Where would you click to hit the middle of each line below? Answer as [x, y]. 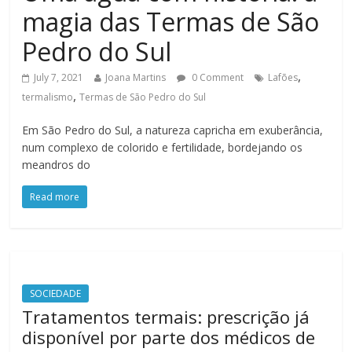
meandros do [57, 165]
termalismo [48, 97]
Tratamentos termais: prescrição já [166, 317]
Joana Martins [136, 78]
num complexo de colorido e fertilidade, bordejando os [163, 148]
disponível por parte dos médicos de [169, 337]
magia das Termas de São [171, 22]
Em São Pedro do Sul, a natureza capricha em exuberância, [173, 130]
